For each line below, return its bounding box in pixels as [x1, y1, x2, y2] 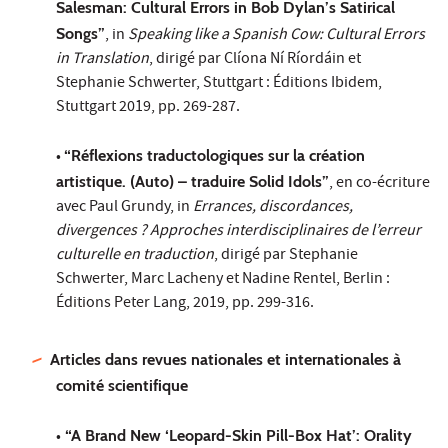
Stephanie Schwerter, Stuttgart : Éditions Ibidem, [56, 71, 382, 96]
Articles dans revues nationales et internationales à [50, 349, 402, 369]
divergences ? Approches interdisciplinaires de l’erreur [56, 219, 421, 244]
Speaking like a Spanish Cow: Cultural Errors [128, 23, 425, 48]
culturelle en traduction [56, 243, 214, 268]
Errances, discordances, [193, 195, 353, 220]
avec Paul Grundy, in [56, 195, 193, 220]
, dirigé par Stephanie [214, 243, 358, 268]
